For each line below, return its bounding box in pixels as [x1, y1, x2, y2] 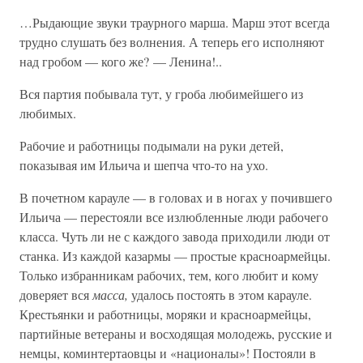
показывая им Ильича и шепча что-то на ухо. [19, 156, 268, 173]
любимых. [19, 105, 76, 122]
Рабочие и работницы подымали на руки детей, [19, 137, 284, 154]
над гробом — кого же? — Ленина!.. [19, 53, 222, 70]
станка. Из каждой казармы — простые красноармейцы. [19, 247, 331, 264]
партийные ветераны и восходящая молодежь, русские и [19, 325, 332, 342]
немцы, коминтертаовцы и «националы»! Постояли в [19, 344, 316, 361]
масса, [92, 286, 128, 303]
